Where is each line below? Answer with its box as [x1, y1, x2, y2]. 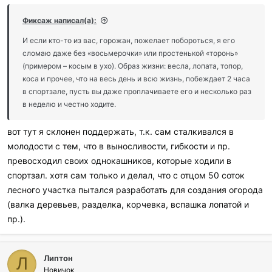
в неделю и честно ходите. [22, 99, 116, 109]
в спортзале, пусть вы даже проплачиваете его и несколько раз [22, 86, 251, 96]
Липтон [44, 253, 73, 263]
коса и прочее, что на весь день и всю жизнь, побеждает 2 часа [22, 73, 250, 83]
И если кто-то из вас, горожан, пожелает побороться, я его [22, 35, 235, 45]
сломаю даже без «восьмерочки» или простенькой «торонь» [22, 48, 238, 58]
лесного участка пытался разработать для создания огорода [7, 184, 263, 195]
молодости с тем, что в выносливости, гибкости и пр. [7, 140, 230, 151]
